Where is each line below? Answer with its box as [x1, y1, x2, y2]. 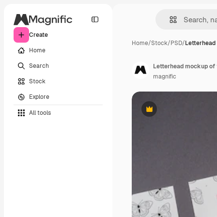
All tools [29, 108, 51, 117]
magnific [153, 73, 176, 80]
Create [29, 31, 48, 39]
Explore [29, 93, 49, 101]
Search [29, 62, 49, 70]
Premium [148, 108, 174, 117]
